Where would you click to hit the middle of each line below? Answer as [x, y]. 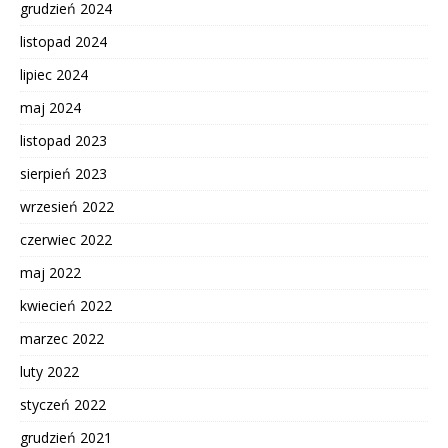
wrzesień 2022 [67, 207]
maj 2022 [50, 273]
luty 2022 [49, 372]
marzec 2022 [62, 339]
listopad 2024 [63, 42]
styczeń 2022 [63, 405]
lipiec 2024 [54, 75]
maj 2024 [50, 108]
